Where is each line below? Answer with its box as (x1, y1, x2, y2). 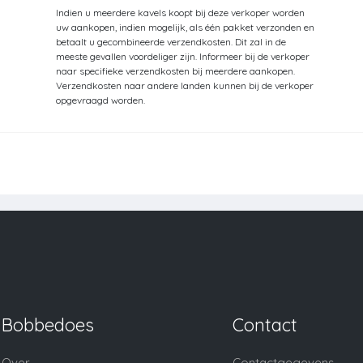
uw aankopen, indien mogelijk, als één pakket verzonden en (56, 21, 314, 34)
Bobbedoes (2, 314, 94, 337)
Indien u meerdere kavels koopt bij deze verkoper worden (56, 6, 305, 19)
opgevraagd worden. (56, 94, 145, 107)
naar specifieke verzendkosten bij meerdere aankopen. (56, 65, 295, 78)
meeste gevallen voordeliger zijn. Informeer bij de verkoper (56, 50, 310, 63)
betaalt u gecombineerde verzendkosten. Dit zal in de (56, 36, 286, 49)
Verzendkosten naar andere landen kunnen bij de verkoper (56, 79, 314, 92)
